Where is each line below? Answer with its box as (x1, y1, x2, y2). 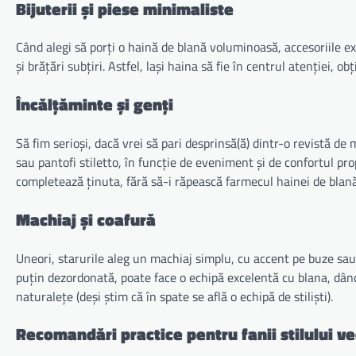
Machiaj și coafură (16, 206, 156, 232)
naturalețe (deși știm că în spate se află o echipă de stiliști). (16, 286, 333, 306)
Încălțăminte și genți (16, 91, 173, 118)
